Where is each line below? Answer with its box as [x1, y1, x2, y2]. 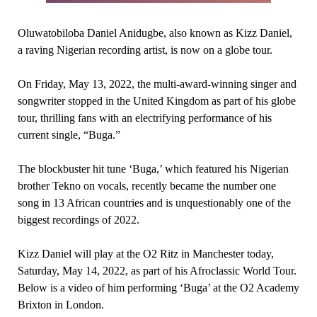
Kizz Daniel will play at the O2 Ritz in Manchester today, [17, 248, 274, 260]
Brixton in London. [17, 299, 104, 311]
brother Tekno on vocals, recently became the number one [17, 180, 276, 192]
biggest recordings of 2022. [17, 214, 139, 226]
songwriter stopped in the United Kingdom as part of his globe [17, 95, 296, 107]
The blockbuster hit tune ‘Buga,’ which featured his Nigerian [17, 163, 289, 175]
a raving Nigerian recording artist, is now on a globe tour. [17, 44, 272, 56]
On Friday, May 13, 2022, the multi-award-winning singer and [17, 78, 296, 90]
